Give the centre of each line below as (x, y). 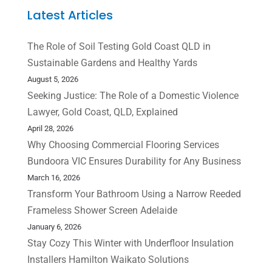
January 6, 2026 (54, 226)
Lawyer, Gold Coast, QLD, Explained (102, 112)
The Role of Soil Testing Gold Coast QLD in (119, 46)
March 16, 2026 (53, 177)
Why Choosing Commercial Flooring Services (123, 144)
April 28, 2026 (50, 128)
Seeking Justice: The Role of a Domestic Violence (133, 95)
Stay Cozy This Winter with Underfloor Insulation (130, 243)
